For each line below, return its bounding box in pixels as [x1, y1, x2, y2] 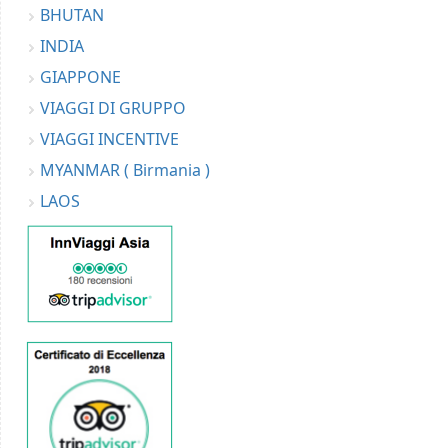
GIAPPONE [40, 66, 121, 89]
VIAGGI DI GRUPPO [40, 97, 186, 120]
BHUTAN [40, 4, 104, 27]
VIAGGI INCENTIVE [40, 128, 179, 151]
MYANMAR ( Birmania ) [40, 159, 210, 182]
